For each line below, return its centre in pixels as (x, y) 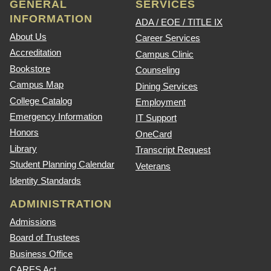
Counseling (158, 70)
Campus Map (37, 85)
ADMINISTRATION (61, 204)
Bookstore (30, 68)
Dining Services (167, 86)
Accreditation (35, 53)
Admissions (33, 221)
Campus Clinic (165, 54)
